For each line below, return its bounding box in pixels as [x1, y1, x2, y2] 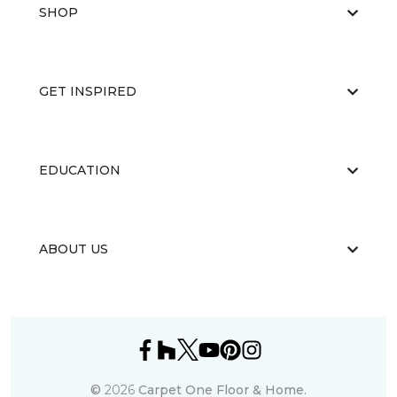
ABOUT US [39, 241, 108, 257]
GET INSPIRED [39, 83, 136, 99]
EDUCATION [39, 162, 121, 178]
